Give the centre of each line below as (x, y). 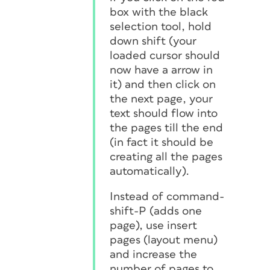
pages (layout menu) (164, 240)
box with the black (159, 12)
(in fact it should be (162, 143)
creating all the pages (166, 157)
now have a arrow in (161, 70)
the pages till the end (166, 128)
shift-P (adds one (156, 211)
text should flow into (164, 114)
